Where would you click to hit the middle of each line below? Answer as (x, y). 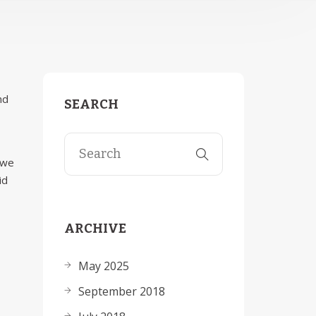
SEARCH (91, 104)
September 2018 (122, 291)
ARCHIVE (95, 229)
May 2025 (104, 266)
